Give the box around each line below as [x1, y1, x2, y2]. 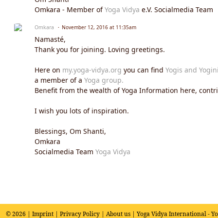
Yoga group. [84, 75, 124, 85]
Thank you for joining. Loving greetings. [35, 44, 165, 54]
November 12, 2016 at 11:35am [62, 23, 136, 31]
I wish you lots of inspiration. [35, 106, 129, 115]
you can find [122, 65, 165, 74]
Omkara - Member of [35, 4, 105, 14]
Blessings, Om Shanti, [35, 126, 106, 136]
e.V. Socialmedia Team [140, 4, 213, 14]
